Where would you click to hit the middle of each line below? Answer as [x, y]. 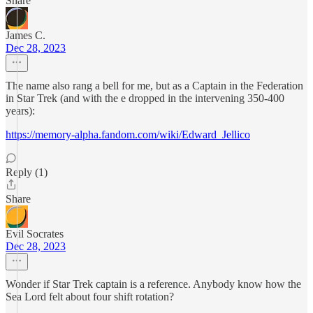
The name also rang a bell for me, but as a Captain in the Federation [154, 86]
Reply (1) [27, 172]
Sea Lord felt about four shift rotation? [90, 297]
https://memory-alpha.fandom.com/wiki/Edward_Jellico [128, 134]
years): [20, 111]
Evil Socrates [35, 234]
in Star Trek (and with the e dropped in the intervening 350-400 [145, 98]
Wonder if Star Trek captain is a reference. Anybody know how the [153, 284]
